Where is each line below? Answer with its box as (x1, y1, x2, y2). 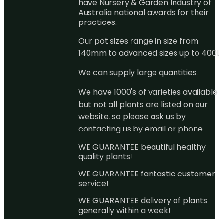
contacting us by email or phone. (78, 123, 204, 134)
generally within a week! (78, 204, 171, 216)
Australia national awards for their (78, 6, 209, 18)
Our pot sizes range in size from (78, 35, 198, 46)
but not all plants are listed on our (78, 98, 208, 110)
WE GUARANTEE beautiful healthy (78, 141, 206, 153)
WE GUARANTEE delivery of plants (78, 195, 207, 206)
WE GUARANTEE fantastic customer (78, 168, 215, 179)
